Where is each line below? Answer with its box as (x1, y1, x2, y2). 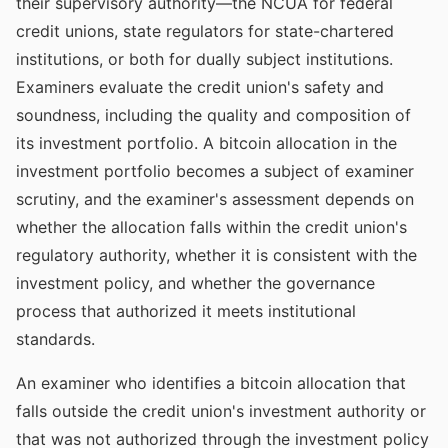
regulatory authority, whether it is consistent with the (16, 245, 417, 265)
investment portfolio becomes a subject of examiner (16, 161, 414, 181)
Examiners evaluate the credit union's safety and (16, 77, 384, 97)
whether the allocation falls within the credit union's (16, 217, 407, 237)
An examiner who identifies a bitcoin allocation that (16, 373, 406, 393)
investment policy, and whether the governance (16, 273, 375, 293)
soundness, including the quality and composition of (16, 105, 411, 125)
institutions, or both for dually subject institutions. (16, 49, 393, 69)
